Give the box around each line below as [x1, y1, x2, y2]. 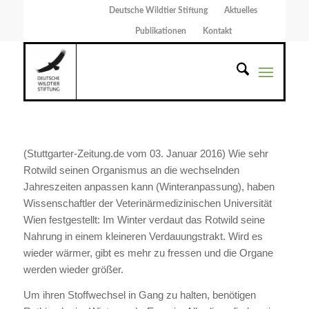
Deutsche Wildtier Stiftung [109, 6, 208, 14]
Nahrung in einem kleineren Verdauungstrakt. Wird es [23, 230, 263, 242]
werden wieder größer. [23, 263, 123, 275]
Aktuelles [224, 6, 258, 14]
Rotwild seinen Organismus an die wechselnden [23, 163, 239, 176]
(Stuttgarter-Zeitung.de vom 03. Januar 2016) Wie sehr [23, 147, 268, 159]
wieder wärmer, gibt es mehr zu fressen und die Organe [23, 246, 273, 259]
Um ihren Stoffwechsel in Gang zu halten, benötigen [23, 288, 256, 301]
